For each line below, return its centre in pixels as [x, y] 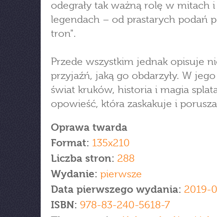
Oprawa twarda [89, 127]
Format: [70, 143]
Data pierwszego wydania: [117, 189]
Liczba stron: [83, 158]
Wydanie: [76, 174]
